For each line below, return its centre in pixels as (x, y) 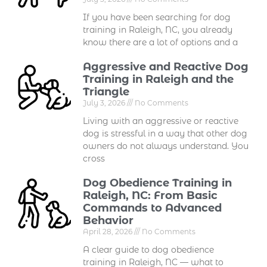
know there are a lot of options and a (161, 42)
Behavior (108, 220)
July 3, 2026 (105, 103)
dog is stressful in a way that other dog (165, 133)
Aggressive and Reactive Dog (166, 66)
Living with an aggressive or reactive (161, 121)
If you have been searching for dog (157, 17)
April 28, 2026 (109, 231)
